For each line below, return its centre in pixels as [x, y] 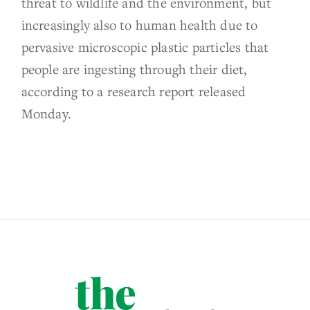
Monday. [46, 113]
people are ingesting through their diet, [134, 69]
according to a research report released [134, 91]
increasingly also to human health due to [139, 24]
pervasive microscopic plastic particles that [145, 46]
